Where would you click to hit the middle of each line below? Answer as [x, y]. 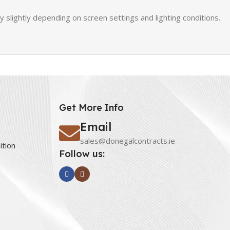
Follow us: [82, 154]
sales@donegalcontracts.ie [127, 141]
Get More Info [91, 108]
